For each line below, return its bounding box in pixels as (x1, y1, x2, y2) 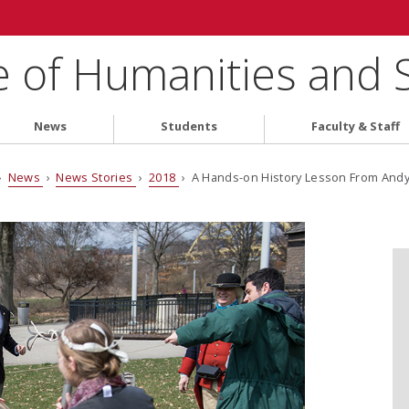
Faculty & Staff (310, 118, 400, 135)
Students (160, 118, 217, 135)
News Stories (56, 168, 136, 185)
